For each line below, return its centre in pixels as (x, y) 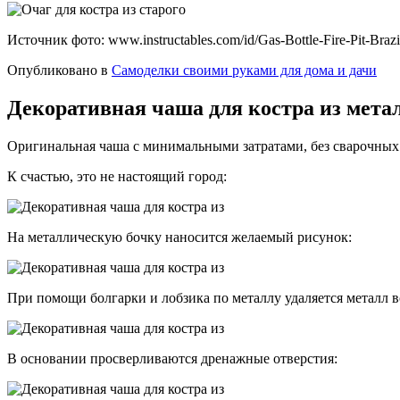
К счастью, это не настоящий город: (117, 177)
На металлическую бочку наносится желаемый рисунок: (179, 237)
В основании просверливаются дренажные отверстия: (172, 359)
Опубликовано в (58, 71)
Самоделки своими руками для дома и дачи (244, 71)
